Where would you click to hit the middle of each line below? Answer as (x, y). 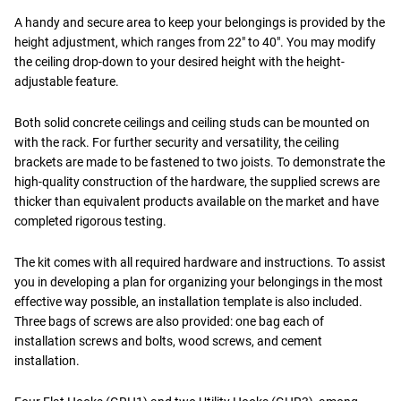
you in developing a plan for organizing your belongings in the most (199, 282)
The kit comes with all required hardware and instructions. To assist (200, 262)
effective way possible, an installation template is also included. (188, 301)
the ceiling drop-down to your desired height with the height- (179, 61)
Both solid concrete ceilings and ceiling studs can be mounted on (192, 122)
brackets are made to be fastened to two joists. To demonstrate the (200, 162)
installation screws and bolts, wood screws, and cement (168, 341)
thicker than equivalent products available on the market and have (196, 201)
